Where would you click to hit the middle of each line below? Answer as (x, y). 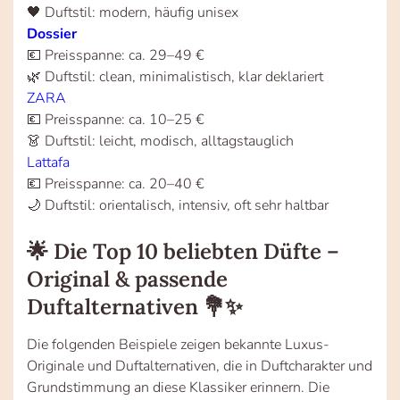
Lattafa (48, 162)
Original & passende (127, 279)
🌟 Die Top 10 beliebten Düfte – (183, 251)
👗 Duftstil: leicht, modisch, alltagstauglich (160, 141)
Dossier (52, 33)
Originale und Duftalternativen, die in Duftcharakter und (200, 366)
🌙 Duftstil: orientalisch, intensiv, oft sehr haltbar (178, 205)
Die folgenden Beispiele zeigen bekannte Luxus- (178, 344)
